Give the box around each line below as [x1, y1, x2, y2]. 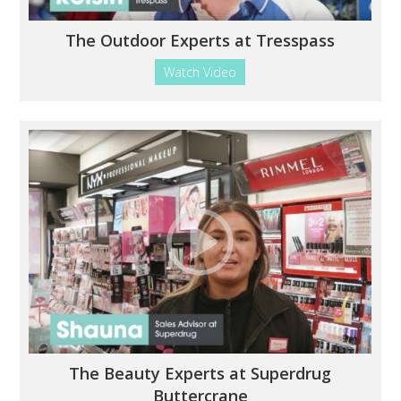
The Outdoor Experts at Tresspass [65, 29, 336, 51]
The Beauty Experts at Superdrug [69, 363, 332, 385]
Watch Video [164, 63, 237, 81]
